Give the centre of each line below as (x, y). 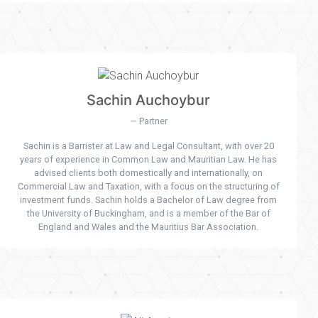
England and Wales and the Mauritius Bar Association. (148, 227)
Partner (153, 121)
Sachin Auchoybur (148, 100)
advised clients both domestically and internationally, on (148, 173)
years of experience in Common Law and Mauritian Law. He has (148, 160)
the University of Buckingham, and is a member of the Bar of (148, 214)
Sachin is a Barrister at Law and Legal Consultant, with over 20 (148, 146)
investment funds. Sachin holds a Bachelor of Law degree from (148, 200)
